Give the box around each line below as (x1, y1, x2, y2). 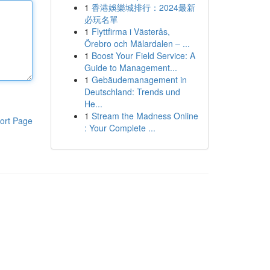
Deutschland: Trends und (84, 86, 180, 98)
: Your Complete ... (84, 122, 155, 134)
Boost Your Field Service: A (91, 49, 195, 61)
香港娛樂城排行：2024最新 (91, 1, 195, 13)
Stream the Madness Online (91, 110, 198, 122)
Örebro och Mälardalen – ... (84, 37, 190, 49)
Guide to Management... (84, 61, 177, 74)
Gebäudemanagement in (91, 74, 187, 86)
